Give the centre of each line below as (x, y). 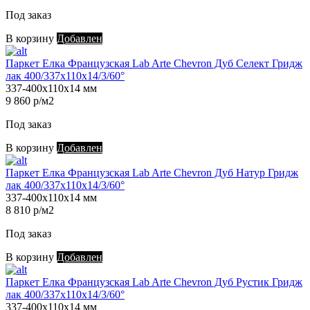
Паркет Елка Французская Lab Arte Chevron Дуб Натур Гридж (152, 173)
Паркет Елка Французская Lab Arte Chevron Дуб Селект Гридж (154, 64)
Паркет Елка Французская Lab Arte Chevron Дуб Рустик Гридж (154, 282)
